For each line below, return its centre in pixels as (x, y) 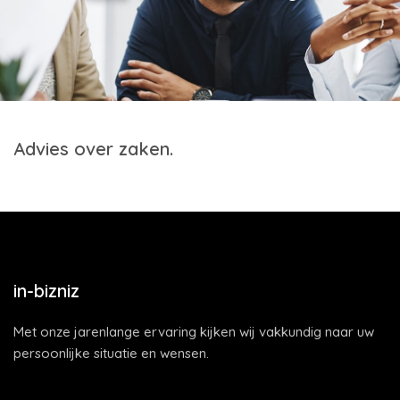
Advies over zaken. (93, 149)
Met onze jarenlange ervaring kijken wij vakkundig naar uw (194, 332)
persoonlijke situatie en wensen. (111, 353)
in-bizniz (46, 291)
